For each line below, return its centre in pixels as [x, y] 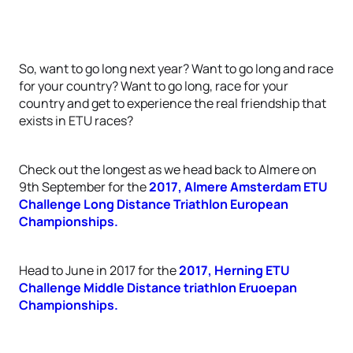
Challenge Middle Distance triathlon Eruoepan [158, 288]
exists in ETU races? [76, 121]
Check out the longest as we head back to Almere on [168, 169]
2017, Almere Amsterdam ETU [238, 187]
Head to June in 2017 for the [99, 270]
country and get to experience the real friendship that [173, 103]
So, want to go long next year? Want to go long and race [176, 69]
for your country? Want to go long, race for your [154, 86]
